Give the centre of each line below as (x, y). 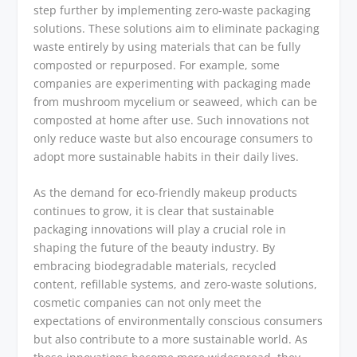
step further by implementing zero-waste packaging (173, 10)
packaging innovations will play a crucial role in (160, 229)
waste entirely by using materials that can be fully (167, 46)
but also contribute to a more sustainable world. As (171, 339)
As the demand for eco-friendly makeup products (166, 193)
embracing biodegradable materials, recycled (155, 266)
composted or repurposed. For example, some (157, 65)
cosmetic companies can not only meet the (148, 303)
